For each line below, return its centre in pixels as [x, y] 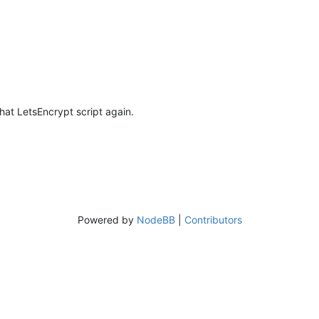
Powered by [107, 219]
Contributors [213, 219]
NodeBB [156, 219]
